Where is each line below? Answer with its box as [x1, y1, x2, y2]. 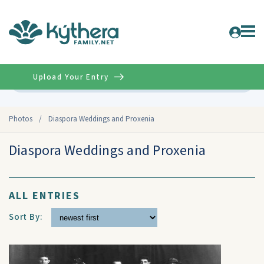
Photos [9, 114, 32, 124]
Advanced [213, 75, 246, 85]
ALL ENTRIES [9, 189, 81, 203]
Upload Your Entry [33, 71, 109, 82]
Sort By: [9, 211, 43, 223]
